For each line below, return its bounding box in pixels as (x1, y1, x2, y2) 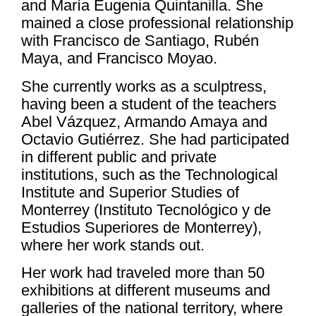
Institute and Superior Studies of (21, 183, 239, 201)
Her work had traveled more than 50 (21, 264, 265, 282)
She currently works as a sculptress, (21, 77, 267, 95)
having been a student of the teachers (21, 95, 276, 113)
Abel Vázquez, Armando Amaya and (21, 112, 267, 130)
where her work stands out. (21, 236, 205, 254)
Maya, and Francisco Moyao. (21, 49, 217, 68)
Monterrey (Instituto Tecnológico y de (21, 200, 271, 219)
